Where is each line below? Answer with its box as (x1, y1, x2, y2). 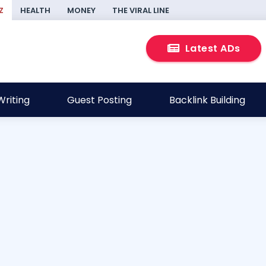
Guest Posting (66, 93, 132, 107)
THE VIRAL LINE (112, 5, 169, 16)
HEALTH (20, 5, 50, 16)
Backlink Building (169, 93, 246, 107)
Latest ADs (182, 42, 240, 55)
